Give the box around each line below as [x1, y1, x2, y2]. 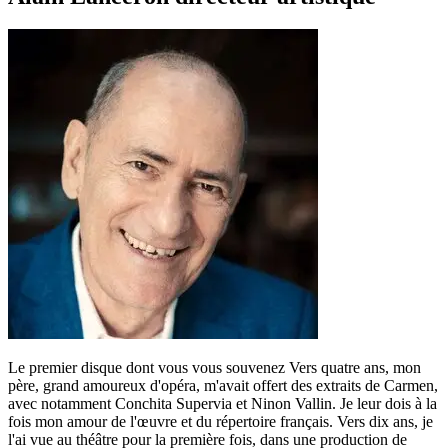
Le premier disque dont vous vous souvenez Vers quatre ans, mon [8, 359, 421, 377]
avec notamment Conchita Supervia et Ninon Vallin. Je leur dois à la [8, 395, 437, 413]
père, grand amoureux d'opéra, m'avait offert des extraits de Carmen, [8, 377, 438, 395]
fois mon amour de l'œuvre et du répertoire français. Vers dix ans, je [8, 413, 433, 431]
